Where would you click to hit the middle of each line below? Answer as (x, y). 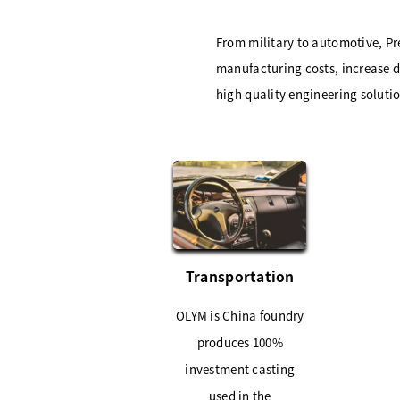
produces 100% (240, 342)
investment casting (240, 369)
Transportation (240, 275)
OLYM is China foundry (240, 315)
